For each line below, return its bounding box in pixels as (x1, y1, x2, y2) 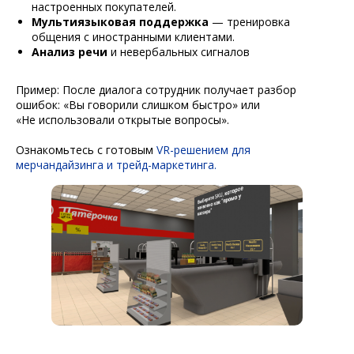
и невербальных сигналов (107, 43, 250, 59)
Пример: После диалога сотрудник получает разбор (16, 81, 296, 97)
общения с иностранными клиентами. (32, 28, 235, 44)
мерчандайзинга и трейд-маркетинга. (16, 156, 217, 172)
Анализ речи (32, 43, 107, 59)
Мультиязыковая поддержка (32, 13, 212, 29)
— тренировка (212, 13, 290, 29)
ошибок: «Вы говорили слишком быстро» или (16, 96, 260, 112)
